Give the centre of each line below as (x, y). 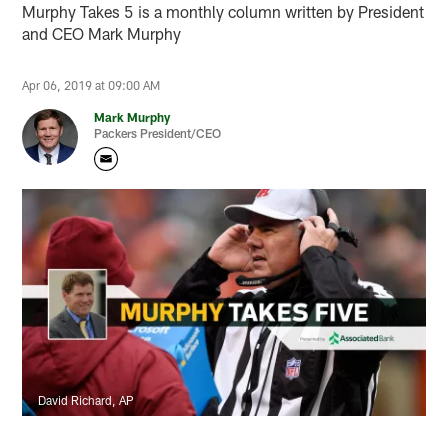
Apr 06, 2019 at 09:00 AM (91, 84)
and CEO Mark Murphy (102, 33)
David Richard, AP (86, 399)
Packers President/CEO (158, 132)
